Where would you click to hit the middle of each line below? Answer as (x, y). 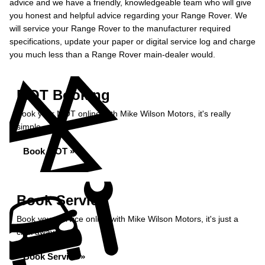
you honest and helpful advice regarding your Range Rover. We (128, 15)
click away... (39, 232)
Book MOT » (49, 151)
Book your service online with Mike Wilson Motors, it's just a (127, 219)
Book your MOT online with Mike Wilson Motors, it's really (124, 114)
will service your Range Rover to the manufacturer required (120, 28)
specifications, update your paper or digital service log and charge (132, 41)
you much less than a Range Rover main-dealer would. (112, 54)
